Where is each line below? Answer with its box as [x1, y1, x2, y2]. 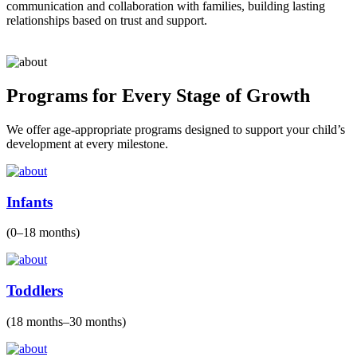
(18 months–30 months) [6, 314, 126, 328]
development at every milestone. [6, 137, 168, 151]
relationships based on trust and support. [6, 14, 207, 28]
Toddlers [6, 282, 63, 300]
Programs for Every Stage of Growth [6, 85, 310, 107]
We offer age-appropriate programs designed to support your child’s [6, 123, 345, 136]
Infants [6, 193, 53, 210]
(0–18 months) [6, 226, 80, 240]
